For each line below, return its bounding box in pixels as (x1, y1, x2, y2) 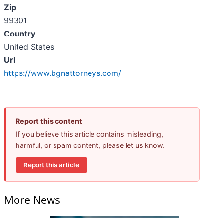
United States (4, 42, 54, 52)
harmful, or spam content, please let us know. (16, 141, 164, 150)
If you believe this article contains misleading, (16, 130, 163, 139)
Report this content (16, 117, 82, 126)
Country (4, 29, 35, 39)
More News (4, 192, 60, 207)
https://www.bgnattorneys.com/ (4, 68, 121, 78)
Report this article (23, 161, 79, 169)
